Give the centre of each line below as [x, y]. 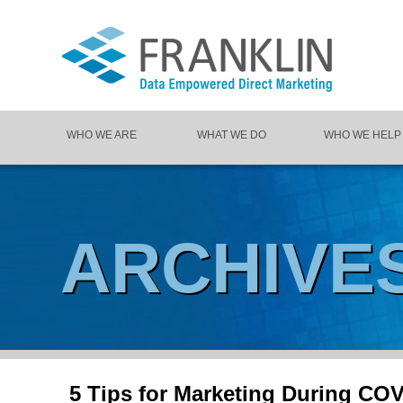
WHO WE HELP [362, 135]
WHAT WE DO [232, 135]
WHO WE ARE [101, 135]
